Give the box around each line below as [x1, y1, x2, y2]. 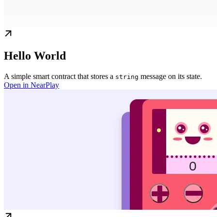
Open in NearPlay [4, 80, 59, 89]
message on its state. [139, 72, 202, 80]
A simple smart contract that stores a [4, 72, 115, 80]
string [115, 73, 139, 80]
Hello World [4, 49, 66, 62]
